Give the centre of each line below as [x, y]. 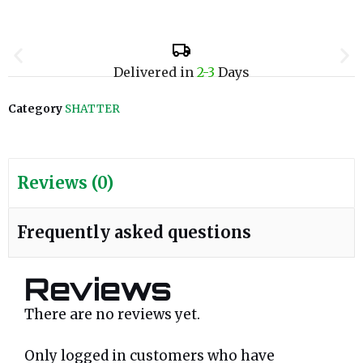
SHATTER [92, 109]
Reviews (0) [65, 183]
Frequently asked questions [134, 233]
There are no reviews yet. [112, 315]
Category [35, 109]
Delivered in [155, 73]
